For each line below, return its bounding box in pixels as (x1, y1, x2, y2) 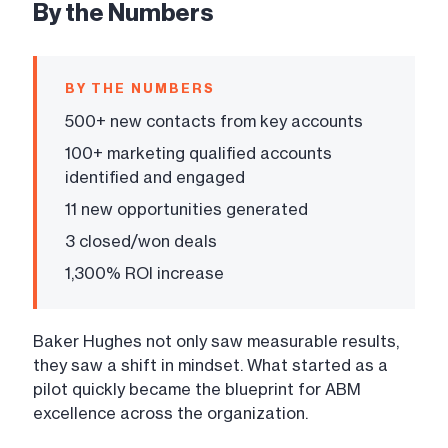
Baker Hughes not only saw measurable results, (33, 331, 399, 352)
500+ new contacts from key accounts (65, 111, 363, 132)
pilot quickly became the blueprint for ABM (33, 379, 361, 400)
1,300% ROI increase (65, 263, 224, 284)
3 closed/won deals (65, 231, 217, 252)
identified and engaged (65, 167, 245, 188)
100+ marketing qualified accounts (65, 143, 332, 164)
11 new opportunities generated (65, 199, 308, 220)
